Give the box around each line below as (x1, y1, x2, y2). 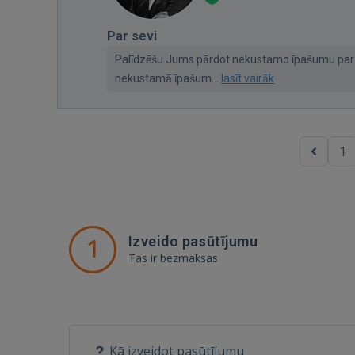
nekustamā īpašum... (115, 71, 221, 85)
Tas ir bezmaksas (128, 250, 218, 265)
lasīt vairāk (221, 71, 274, 85)
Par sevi (107, 28, 157, 44)
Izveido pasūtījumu (128, 232, 258, 250)
